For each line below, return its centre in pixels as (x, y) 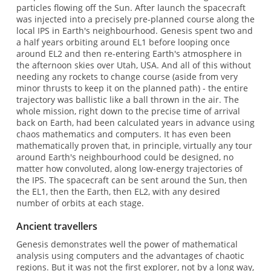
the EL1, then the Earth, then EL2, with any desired (118, 192)
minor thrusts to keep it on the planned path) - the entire (132, 88)
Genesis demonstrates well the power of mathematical (127, 244)
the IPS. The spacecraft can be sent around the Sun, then (132, 180)
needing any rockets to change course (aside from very (127, 77)
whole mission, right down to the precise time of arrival (128, 111)
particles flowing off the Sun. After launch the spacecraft (131, 8)
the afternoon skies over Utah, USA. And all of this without (133, 65)
